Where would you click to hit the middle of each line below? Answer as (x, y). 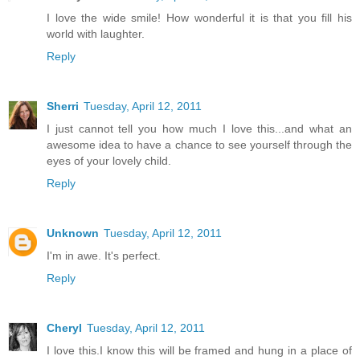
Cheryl (64, 328)
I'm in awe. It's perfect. (104, 256)
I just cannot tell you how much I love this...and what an (199, 129)
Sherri (63, 106)
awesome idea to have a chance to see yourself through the (199, 145)
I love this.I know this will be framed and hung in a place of (199, 351)
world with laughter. (96, 34)
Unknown (73, 233)
